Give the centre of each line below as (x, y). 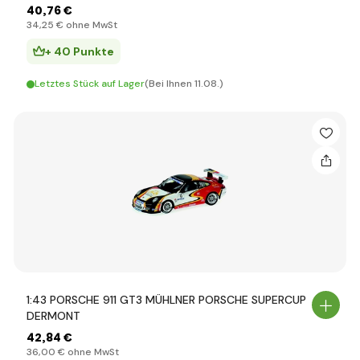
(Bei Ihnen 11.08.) (184, 84)
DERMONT (53, 316)
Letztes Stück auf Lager (90, 84)
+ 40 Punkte (80, 51)
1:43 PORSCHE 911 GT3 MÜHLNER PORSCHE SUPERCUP (166, 300)
